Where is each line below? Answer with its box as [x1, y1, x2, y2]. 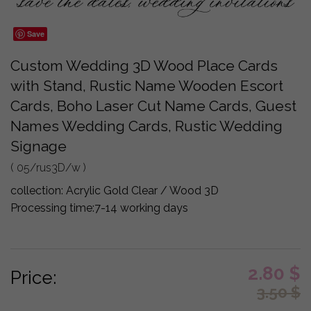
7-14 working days [94, 201, 189, 215]
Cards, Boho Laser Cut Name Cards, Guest [10, 96, 297, 115]
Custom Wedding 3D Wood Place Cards [10, 56, 278, 74]
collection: [10, 183, 67, 197]
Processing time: [10, 201, 95, 215]
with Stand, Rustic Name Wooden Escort [10, 76, 284, 94]
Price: [10, 267, 57, 288]
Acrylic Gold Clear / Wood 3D [66, 183, 219, 197]
